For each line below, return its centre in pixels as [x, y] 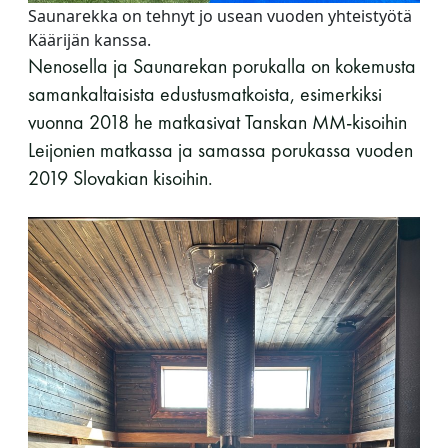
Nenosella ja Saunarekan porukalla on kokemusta [222, 65]
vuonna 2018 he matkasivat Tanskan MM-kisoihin [217, 121]
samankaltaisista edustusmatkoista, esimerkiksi [205, 93]
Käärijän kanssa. [89, 39]
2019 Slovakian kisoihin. [120, 177]
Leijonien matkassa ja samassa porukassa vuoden [220, 149]
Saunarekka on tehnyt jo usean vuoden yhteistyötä [220, 15]
